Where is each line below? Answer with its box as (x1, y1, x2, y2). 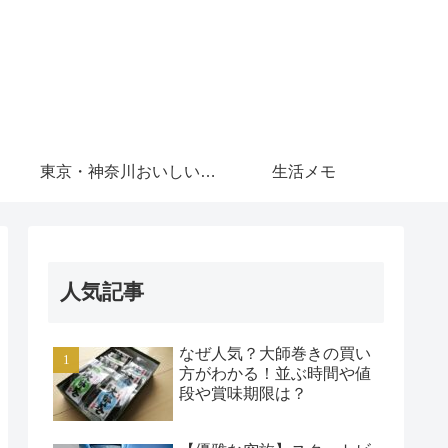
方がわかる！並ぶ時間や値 (179, 364, 371, 382)
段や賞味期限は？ (179, 384, 307, 402)
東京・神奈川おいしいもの (200, 162, 216, 180)
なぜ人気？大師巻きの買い (179, 344, 371, 362)
